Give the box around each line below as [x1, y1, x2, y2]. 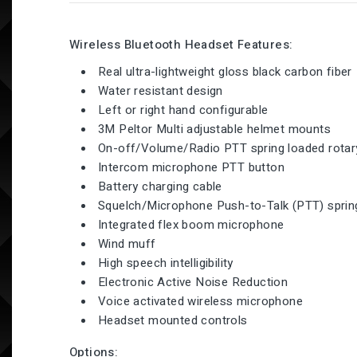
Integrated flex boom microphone [98, 216, 284, 233]
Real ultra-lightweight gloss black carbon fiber [98, 63, 352, 80]
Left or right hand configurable [98, 101, 269, 119]
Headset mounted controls [98, 312, 248, 329]
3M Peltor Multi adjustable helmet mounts [98, 120, 331, 138]
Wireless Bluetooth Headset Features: [69, 36, 293, 53]
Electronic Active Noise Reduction [98, 273, 288, 291]
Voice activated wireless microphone [98, 292, 303, 310]
